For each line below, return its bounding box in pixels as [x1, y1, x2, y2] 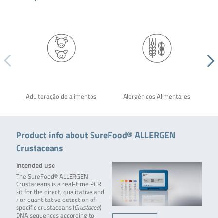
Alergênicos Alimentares [123, 92, 190, 102]
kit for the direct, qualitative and [16, 187, 104, 197]
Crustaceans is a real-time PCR [16, 180, 101, 189]
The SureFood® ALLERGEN [16, 172, 88, 182]
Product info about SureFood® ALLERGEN [16, 128, 175, 142]
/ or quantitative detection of [16, 195, 95, 205]
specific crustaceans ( [16, 203, 74, 213]
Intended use [16, 160, 55, 171]
